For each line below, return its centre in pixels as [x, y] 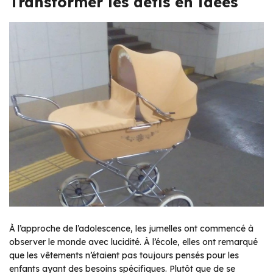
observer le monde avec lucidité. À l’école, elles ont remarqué [133, 242]
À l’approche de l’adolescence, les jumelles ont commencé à [131, 228]
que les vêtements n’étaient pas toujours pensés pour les [124, 255]
